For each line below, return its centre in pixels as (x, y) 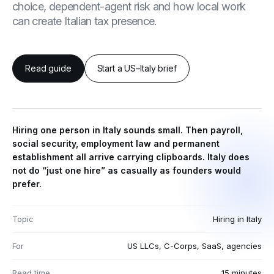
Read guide (48, 68)
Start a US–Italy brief (137, 68)
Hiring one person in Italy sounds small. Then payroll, (128, 130)
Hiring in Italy (237, 219)
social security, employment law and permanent (116, 143)
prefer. (27, 183)
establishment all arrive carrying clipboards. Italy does (131, 157)
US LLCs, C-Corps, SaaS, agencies (194, 246)
